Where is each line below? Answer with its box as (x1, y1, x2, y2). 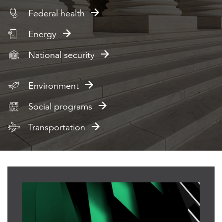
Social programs (28, 101, 92, 112)
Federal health (28, 8, 85, 19)
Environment (28, 80, 79, 91)
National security (28, 50, 95, 60)
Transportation (28, 122, 85, 133)
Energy (28, 29, 56, 40)
